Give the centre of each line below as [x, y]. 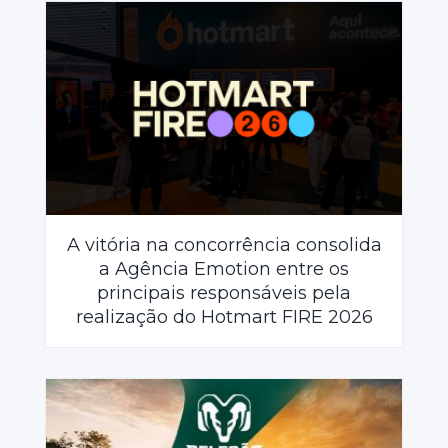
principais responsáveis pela [224, 293]
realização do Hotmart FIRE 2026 [224, 317]
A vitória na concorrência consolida [224, 245]
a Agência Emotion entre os [224, 269]
